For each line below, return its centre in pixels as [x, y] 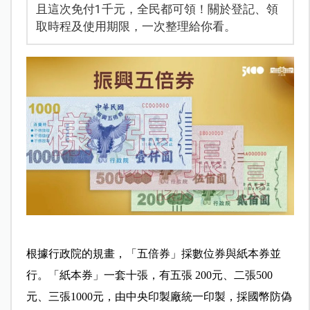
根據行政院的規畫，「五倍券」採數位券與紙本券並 [153, 254]
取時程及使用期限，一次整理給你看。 [136, 26]
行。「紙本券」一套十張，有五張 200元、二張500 [149, 275]
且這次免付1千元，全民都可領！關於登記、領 [157, 9]
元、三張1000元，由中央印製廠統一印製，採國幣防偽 [159, 297]
